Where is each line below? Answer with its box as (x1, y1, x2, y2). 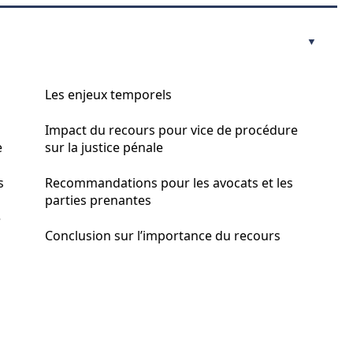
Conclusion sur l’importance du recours (45, 227, 281, 244)
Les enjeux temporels (45, 86, 172, 103)
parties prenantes (45, 191, 151, 209)
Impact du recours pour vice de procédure (45, 121, 298, 139)
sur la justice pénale (45, 139, 163, 156)
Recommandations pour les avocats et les (45, 174, 293, 191)
